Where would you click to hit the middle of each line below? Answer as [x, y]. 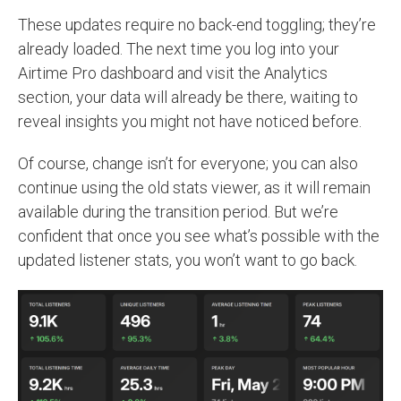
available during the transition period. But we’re [178, 211]
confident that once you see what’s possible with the [199, 235]
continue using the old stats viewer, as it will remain [194, 187]
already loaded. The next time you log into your [179, 48]
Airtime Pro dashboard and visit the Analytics [173, 73]
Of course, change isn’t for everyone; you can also [188, 163]
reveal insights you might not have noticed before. [190, 121]
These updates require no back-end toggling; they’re [197, 24]
